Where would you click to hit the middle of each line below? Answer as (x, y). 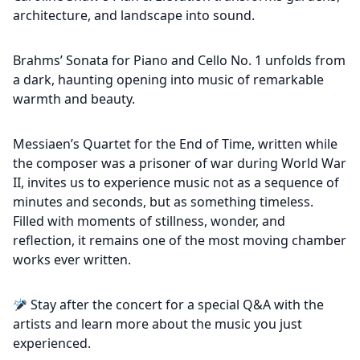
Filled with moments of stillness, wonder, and (149, 221)
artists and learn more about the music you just (157, 324)
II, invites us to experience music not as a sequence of (176, 182)
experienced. (52, 343)
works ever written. (72, 260)
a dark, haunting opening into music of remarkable (168, 80)
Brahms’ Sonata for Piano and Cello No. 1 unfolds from (179, 60)
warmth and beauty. (74, 99)
